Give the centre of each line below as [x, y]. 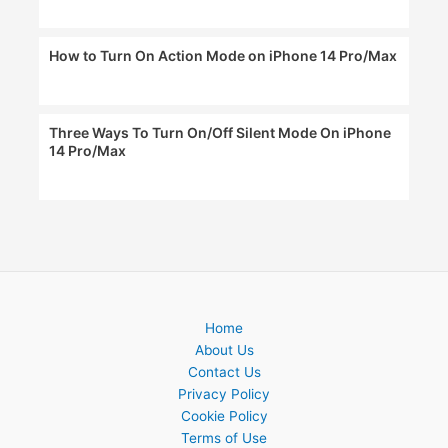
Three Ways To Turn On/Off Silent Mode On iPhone [220, 133]
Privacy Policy [224, 394]
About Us [224, 350]
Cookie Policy [224, 416]
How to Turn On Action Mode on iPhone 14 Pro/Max [223, 56]
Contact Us [224, 372]
